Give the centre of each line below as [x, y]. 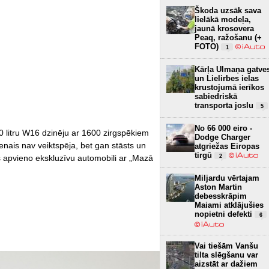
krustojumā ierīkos [229, 87]
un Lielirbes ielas [227, 78]
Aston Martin [218, 187]
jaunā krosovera [224, 28]
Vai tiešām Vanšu [226, 246]
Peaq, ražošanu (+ [228, 37]
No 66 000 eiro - [223, 128]
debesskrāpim [221, 196]
